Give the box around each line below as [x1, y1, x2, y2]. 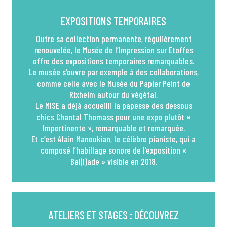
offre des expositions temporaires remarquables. [33, 55, 194, 66]
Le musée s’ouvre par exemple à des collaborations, [28, 66, 199, 78]
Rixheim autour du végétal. [69, 89, 158, 100]
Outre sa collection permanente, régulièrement [35, 33, 192, 44]
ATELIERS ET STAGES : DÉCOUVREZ [48, 208, 179, 221]
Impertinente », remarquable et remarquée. [42, 122, 185, 133]
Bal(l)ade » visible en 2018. [70, 156, 157, 167]
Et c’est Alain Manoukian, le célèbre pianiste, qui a [31, 133, 196, 144]
